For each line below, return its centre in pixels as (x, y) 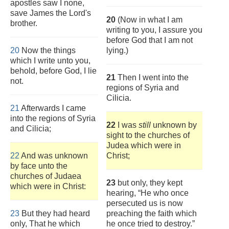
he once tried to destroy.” (151, 224)
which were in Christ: (48, 186)
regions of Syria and (143, 88)
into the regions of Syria (53, 118)
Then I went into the (152, 77)
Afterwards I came (53, 108)
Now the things (48, 50)
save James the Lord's (51, 13)
